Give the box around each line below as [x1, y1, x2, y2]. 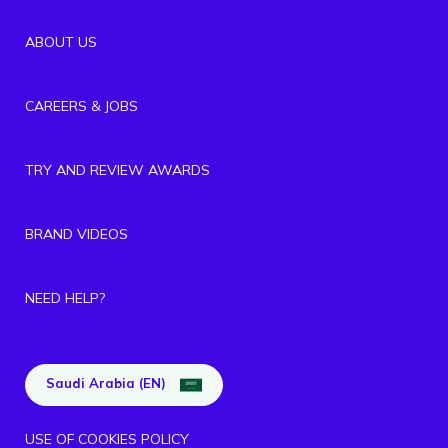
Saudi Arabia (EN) [46, 374, 170, 391]
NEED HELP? [25, 288, 105, 307]
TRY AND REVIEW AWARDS [25, 160, 210, 179]
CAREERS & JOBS [25, 96, 138, 115]
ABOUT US [25, 32, 97, 51]
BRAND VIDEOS [25, 224, 128, 243]
